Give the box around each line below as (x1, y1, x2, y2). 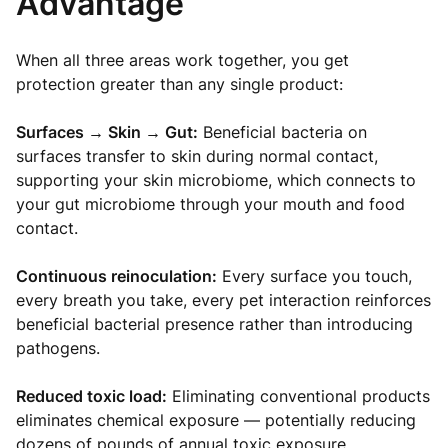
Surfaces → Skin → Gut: (16, 122, 198, 142)
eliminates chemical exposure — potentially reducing (16, 410, 416, 430)
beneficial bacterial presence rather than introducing (16, 314, 413, 334)
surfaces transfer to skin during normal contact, (16, 146, 378, 166)
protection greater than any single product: (16, 74, 343, 94)
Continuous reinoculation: (16, 266, 217, 286)
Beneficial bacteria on (198, 122, 367, 142)
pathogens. (16, 338, 100, 358)
